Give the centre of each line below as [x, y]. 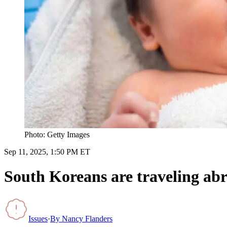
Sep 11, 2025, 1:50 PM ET [47, 152]
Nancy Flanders [87, 218]
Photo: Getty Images [57, 134]
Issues [38, 218]
